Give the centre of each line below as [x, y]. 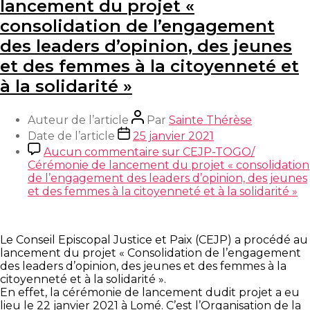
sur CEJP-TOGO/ [207, 152]
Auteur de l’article [78, 120]
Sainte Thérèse [210, 120]
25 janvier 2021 [173, 136]
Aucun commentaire [101, 152]
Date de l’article [71, 136]
